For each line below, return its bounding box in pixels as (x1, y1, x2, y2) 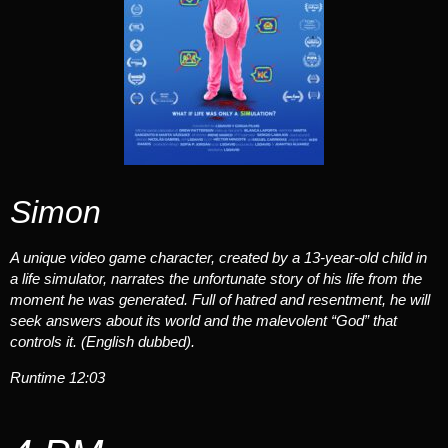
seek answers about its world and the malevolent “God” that (10, 312, 397, 330)
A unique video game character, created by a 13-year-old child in (10, 249, 427, 267)
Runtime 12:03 (10, 368, 105, 386)
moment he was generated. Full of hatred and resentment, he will (10, 291, 430, 309)
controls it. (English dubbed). (10, 333, 195, 351)
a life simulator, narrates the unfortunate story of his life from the (10, 270, 422, 288)
